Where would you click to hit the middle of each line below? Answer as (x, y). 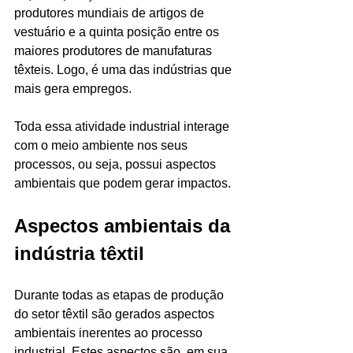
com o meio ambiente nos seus (102, 145)
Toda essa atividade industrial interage (123, 126)
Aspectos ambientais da (125, 225)
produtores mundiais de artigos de (111, 13)
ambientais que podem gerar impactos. (124, 183)
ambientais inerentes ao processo (110, 333)
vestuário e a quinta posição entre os (118, 32)
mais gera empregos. (74, 88)
